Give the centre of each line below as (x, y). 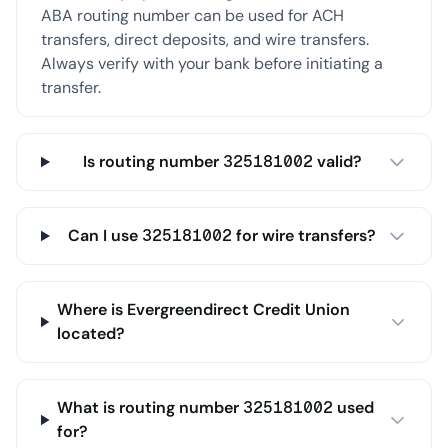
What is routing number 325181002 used (216, 407)
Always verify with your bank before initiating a (212, 63)
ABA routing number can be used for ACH (192, 15)
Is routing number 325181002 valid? (222, 161)
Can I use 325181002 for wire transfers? (222, 235)
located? (90, 333)
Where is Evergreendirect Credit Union (203, 309)
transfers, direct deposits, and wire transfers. (205, 39)
